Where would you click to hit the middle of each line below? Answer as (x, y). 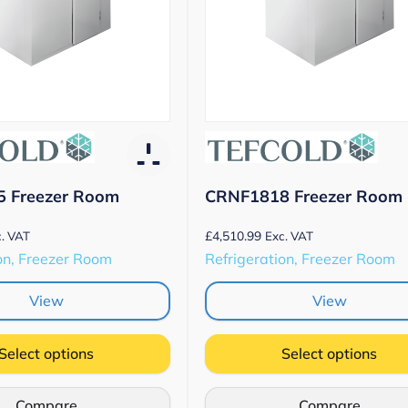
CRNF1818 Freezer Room (304, 196)
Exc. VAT (289, 235)
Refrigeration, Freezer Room (300, 258)
